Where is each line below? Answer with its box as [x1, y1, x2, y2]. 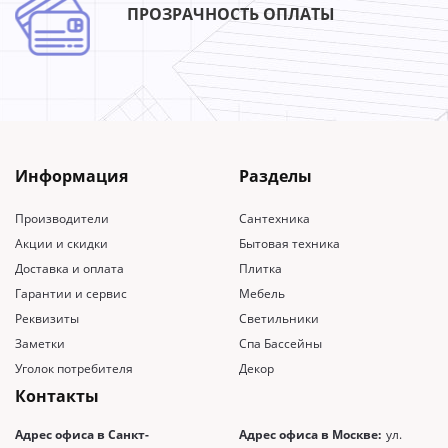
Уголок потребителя [15, 359, 133, 377]
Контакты [15, 384, 99, 407]
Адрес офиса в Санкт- [15, 425, 149, 443]
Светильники [239, 309, 319, 327]
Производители [15, 209, 109, 227]
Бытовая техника [239, 234, 340, 252]
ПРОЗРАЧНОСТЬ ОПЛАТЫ [127, 2, 335, 25]
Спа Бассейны [239, 334, 322, 352]
